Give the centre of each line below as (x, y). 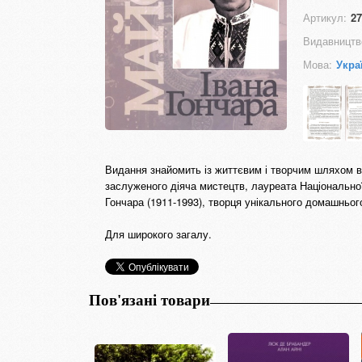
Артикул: (325, 17)
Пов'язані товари (149, 300)
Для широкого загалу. (158, 234)
